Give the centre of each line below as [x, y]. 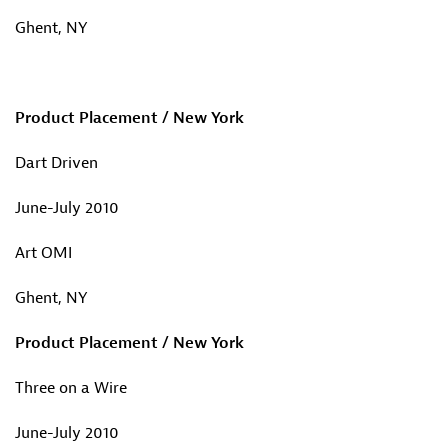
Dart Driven [56, 163]
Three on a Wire [71, 388]
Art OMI [43, 253]
